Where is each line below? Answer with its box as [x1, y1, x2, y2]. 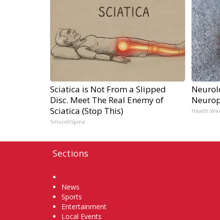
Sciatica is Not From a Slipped [50, 83, 166, 95]
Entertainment [61, 202, 107, 212]
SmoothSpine [50, 118, 85, 126]
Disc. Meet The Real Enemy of [50, 94, 164, 106]
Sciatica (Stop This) [50, 105, 123, 117]
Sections [53, 147, 88, 160]
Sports [61, 192, 82, 202]
